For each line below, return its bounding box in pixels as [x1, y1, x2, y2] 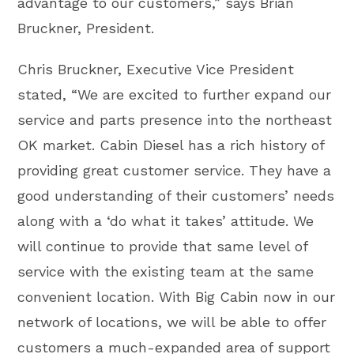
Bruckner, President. [17, 20, 155, 36]
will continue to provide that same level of [17, 238, 308, 254]
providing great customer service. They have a [17, 162, 332, 179]
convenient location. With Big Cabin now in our [17, 288, 336, 305]
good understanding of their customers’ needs [17, 187, 335, 204]
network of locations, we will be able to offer [17, 314, 327, 330]
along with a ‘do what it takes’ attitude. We [17, 213, 314, 229]
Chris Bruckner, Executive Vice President [17, 61, 295, 77]
